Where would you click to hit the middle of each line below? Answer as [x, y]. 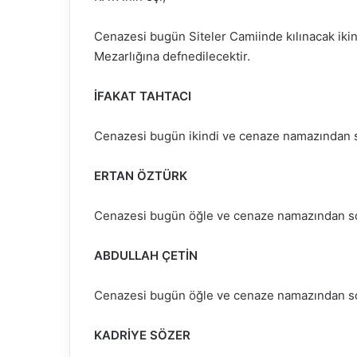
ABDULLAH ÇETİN [146, 256]
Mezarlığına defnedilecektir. [172, 57]
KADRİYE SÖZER [142, 335]
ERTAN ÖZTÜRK [141, 176]
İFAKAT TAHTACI [143, 96]
